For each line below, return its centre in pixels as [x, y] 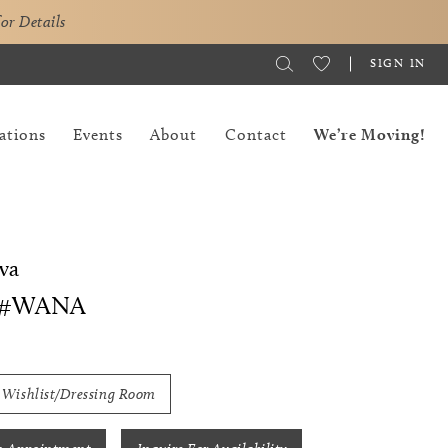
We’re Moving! [370, 134]
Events [98, 134]
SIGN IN [398, 62]
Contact [255, 134]
